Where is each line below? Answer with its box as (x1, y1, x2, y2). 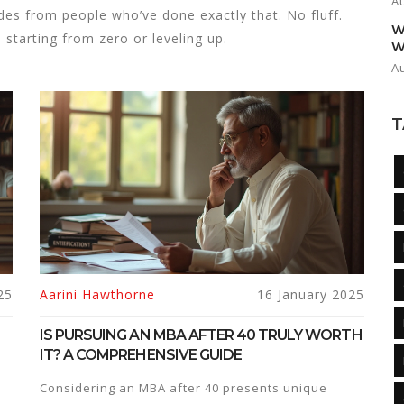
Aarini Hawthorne (40, 285, 155, 303)
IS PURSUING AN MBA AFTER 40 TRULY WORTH (40, 326, 363, 344)
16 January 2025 (257, 285, 364, 303)
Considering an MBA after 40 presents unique (40, 379, 327, 396)
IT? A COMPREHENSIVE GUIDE (40, 345, 242, 363)
